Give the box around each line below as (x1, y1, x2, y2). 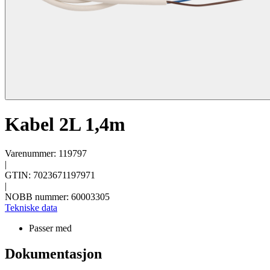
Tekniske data (5, 202, 57, 213)
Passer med (29, 223, 72, 234)
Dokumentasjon (5, 246, 102, 262)
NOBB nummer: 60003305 (5, 192, 110, 202)
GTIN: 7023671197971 (5, 170, 95, 181)
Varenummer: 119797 (5, 148, 87, 159)
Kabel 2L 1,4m (5, 113, 125, 135)
